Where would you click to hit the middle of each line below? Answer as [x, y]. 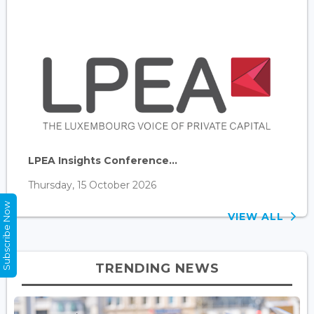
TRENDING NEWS [157, 268]
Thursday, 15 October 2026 [92, 185]
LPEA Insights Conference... [103, 160]
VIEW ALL [259, 216]
